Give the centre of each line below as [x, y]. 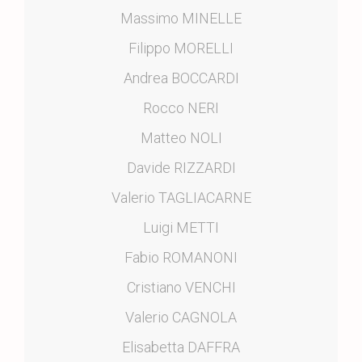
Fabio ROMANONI [181, 257]
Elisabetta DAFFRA [181, 347]
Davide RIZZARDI [181, 167]
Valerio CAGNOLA [181, 317]
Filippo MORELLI [181, 48]
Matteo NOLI [181, 137]
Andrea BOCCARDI [181, 78]
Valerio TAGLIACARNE [181, 197]
